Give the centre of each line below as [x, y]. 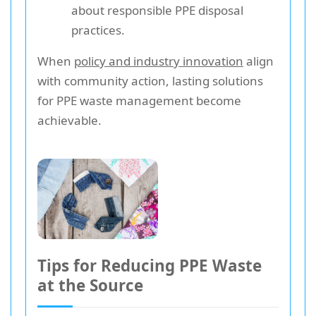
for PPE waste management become [139, 100]
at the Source [90, 285]
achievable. [69, 120]
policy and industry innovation [159, 61]
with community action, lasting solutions [150, 80]
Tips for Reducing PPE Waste [150, 265]
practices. [98, 30]
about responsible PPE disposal [157, 10]
